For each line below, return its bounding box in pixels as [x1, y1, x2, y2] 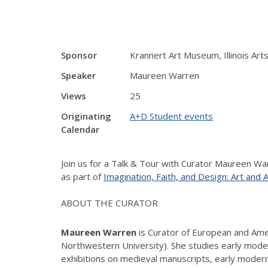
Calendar [61, 123, 99, 135]
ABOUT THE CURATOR [61, 196, 158, 209]
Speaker [61, 69, 96, 81]
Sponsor [61, 49, 97, 61]
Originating [61, 110, 111, 122]
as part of [61, 170, 103, 182]
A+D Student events [130, 110, 213, 122]
